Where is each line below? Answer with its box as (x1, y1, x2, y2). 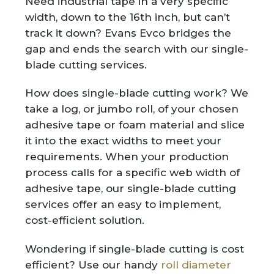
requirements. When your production (25, 150, 229, 163)
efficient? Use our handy (25, 258, 161, 271)
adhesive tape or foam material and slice (25, 119, 245, 131)
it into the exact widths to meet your (25, 135, 222, 147)
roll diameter (161, 258, 232, 271)
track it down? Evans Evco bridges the (25, 26, 232, 39)
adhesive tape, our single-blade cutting (25, 182, 237, 195)
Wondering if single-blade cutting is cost (25, 242, 245, 255)
